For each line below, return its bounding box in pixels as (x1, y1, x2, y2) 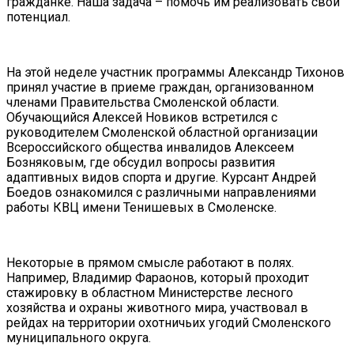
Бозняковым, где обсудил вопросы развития (6, 155, 275, 171)
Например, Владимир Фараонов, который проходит (6, 270, 309, 286)
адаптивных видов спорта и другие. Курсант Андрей (6, 170, 316, 186)
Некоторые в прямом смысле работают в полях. (6, 255, 294, 271)
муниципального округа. (6, 330, 154, 346)
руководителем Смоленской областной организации (6, 125, 318, 141)
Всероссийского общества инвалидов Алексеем (6, 140, 294, 156)
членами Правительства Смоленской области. (6, 95, 279, 111)
